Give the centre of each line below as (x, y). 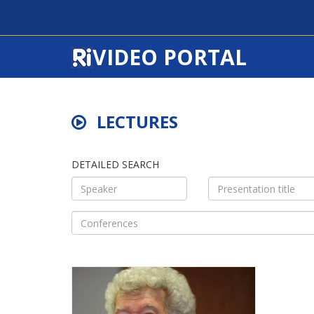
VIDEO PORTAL (170, 57)
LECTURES (137, 122)
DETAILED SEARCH (115, 164)
